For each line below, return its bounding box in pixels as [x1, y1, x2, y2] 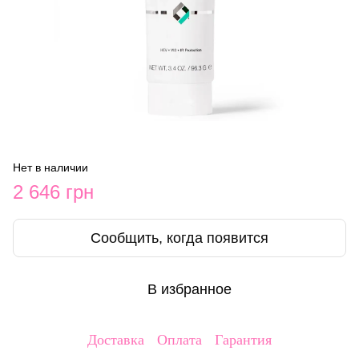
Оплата [157, 332, 202, 349]
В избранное [147, 280, 232, 297]
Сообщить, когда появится [91, 229, 268, 246]
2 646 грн [13, 180, 94, 203]
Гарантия [215, 332, 272, 349]
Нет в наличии [13, 160, 88, 174]
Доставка [87, 332, 144, 349]
